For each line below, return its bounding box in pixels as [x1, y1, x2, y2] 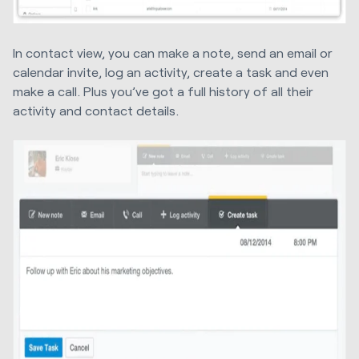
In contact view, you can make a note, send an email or [13, 45, 333, 60]
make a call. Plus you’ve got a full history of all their [13, 83, 313, 99]
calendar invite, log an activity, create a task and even [13, 64, 329, 79]
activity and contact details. [13, 103, 179, 118]
